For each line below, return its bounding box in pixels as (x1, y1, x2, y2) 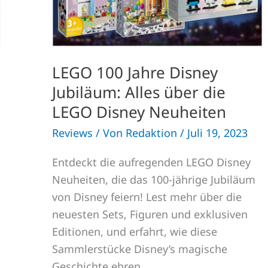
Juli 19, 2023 (187, 125, 248, 140)
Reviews (52, 125, 93, 140)
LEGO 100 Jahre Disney (52, 61, 218, 83)
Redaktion (126, 125, 180, 140)
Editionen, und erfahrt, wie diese (52, 224, 217, 239)
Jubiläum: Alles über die (52, 81, 226, 103)
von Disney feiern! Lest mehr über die (52, 189, 242, 204)
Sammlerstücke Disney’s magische (52, 241, 227, 256)
